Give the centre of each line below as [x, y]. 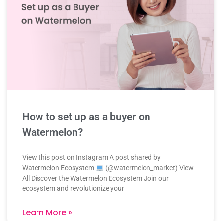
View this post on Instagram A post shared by [92, 158]
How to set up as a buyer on [86, 117]
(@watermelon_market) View [148, 168]
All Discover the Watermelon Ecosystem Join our [95, 178]
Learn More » [47, 213]
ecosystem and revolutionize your [73, 189]
